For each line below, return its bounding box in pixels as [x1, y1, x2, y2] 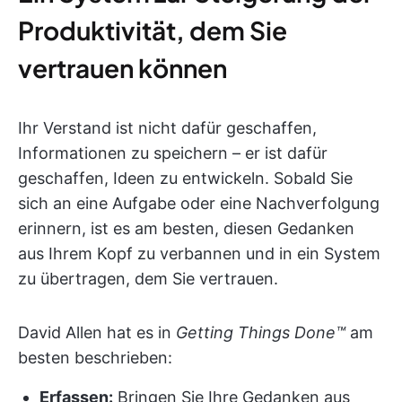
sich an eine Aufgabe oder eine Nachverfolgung [18, 194, 380, 213]
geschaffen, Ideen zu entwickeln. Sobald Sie [18, 169, 353, 188]
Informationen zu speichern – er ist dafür [18, 144, 328, 162]
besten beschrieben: [18, 348, 172, 367]
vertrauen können [18, 52, 227, 83]
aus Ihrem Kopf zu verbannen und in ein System [18, 244, 380, 263]
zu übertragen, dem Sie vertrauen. [18, 269, 278, 288]
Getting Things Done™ [176, 323, 345, 342]
